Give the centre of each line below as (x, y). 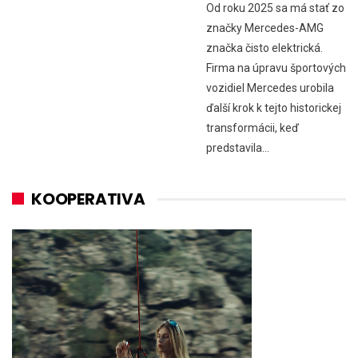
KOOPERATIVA (88, 199)
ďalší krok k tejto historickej (274, 107)
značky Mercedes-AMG (265, 28)
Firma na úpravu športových (276, 68)
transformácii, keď (253, 127)
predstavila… (238, 147)
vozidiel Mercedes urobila (270, 88)
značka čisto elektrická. (265, 48)
